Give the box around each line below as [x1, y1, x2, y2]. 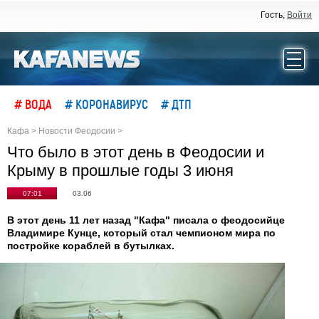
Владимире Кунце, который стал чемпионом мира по [7, 227, 276, 239]
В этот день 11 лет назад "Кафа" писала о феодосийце [7, 214, 285, 226]
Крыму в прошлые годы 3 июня [7, 162, 234, 179]
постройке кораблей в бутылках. [7, 240, 174, 251]
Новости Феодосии [38, 126, 115, 136]
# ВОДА [14, 96, 52, 112]
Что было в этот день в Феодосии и [7, 143, 264, 161]
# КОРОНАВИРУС [65, 96, 148, 112]
